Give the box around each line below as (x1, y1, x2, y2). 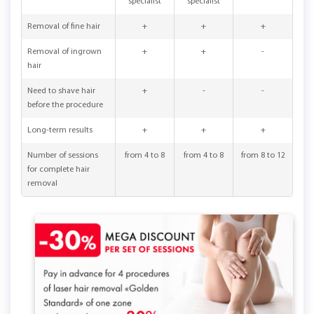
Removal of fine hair (27, 22, 100, 32)
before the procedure (27, 101, 103, 110)
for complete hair (27, 165, 90, 175)
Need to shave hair (27, 87, 95, 96)
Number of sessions (27, 151, 98, 161)
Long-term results (27, 126, 93, 135)
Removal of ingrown (27, 48, 102, 57)
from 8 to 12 (240, 151, 285, 161)
